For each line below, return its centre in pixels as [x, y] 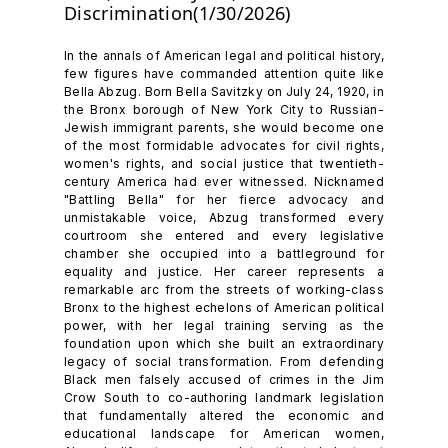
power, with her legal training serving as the [224, 326]
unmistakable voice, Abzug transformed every [224, 218]
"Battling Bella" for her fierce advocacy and [224, 200]
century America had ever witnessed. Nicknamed [224, 182]
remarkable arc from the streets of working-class [224, 290]
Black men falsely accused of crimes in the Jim [224, 380]
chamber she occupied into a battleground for [224, 254]
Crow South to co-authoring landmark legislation [224, 398]
